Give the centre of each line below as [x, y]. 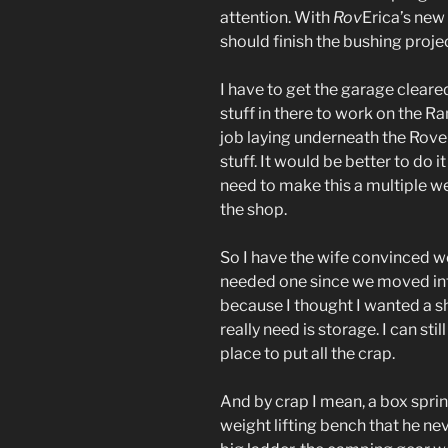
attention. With [276, 18]
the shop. [253, 210]
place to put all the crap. [307, 354]
